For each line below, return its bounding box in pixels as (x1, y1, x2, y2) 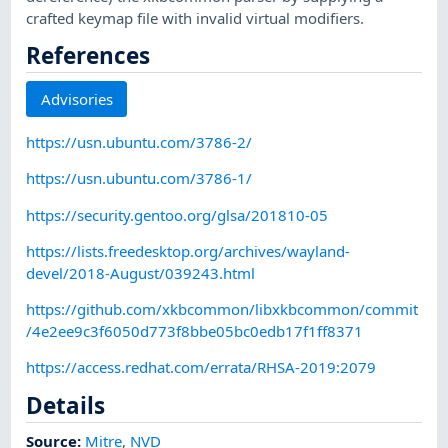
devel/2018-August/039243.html (26, 262, 256, 283)
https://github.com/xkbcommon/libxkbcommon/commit (26, 299, 419, 320)
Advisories (40, 88, 113, 109)
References (26, 39, 151, 71)
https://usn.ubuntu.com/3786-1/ (26, 168, 253, 189)
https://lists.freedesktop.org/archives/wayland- (26, 240, 351, 261)
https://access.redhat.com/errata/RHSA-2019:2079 (26, 357, 377, 378)
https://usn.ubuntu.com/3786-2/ (26, 132, 253, 153)
